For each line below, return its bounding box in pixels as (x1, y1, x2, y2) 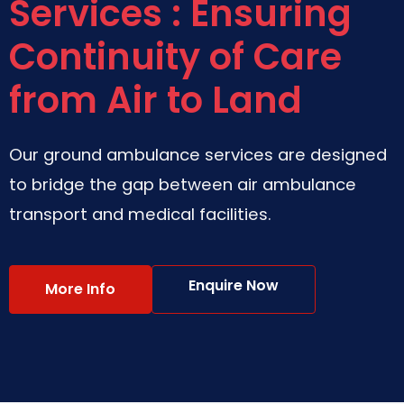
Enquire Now (188, 275, 279, 296)
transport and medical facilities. (9, 203, 271, 225)
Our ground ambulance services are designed (9, 143, 387, 166)
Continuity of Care (9, 32, 342, 82)
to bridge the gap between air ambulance (9, 173, 356, 196)
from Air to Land (9, 75, 302, 125)
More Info (45, 279, 115, 299)
